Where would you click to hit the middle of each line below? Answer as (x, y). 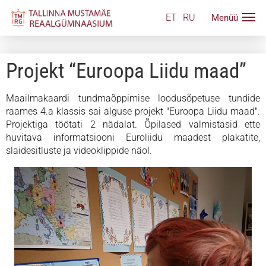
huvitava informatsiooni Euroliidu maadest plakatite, (133, 137)
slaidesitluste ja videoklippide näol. (79, 151)
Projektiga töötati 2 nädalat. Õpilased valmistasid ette (133, 124)
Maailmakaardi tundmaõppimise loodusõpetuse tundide (133, 98)
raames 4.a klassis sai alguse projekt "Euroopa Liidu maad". (133, 111)
